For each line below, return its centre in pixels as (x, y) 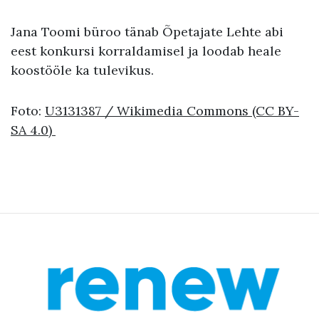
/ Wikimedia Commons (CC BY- (202, 110)
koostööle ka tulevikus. (82, 70)
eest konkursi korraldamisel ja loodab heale (146, 51)
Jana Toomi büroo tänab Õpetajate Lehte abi (147, 31)
